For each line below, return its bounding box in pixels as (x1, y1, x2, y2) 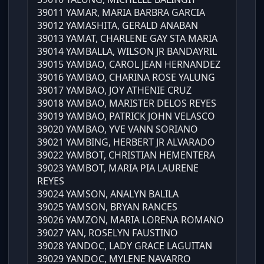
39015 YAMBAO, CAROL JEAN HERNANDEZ (37, 58, 220, 71)
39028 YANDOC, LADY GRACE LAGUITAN (37, 239, 212, 253)
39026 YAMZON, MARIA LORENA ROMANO (37, 213, 224, 227)
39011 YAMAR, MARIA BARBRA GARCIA (37, 6, 205, 19)
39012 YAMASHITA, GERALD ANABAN (37, 19, 198, 32)
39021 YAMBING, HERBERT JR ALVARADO (37, 136, 215, 149)
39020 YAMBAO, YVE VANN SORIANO (37, 123, 198, 136)
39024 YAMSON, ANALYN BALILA (37, 187, 179, 201)
